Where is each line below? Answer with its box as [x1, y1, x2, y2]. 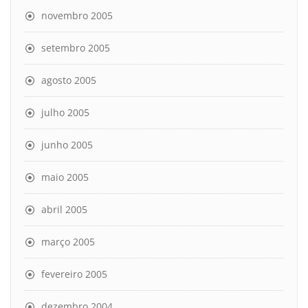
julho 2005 [41, 105, 89, 119]
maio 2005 [41, 170, 89, 184]
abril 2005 [41, 202, 87, 216]
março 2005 [41, 234, 95, 248]
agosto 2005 [41, 73, 96, 87]
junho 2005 [41, 137, 93, 151]
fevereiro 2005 [41, 267, 107, 280]
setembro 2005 [41, 41, 110, 54]
